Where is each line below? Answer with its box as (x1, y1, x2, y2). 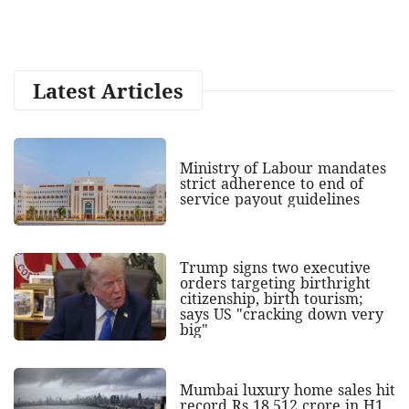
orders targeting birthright (179, 272, 371, 293)
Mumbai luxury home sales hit (179, 380, 395, 401)
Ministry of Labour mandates (179, 157, 386, 178)
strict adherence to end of (179, 173, 363, 194)
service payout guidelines (179, 188, 360, 209)
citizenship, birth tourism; (179, 288, 363, 309)
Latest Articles (33, 76, 184, 104)
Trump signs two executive (179, 257, 371, 278)
